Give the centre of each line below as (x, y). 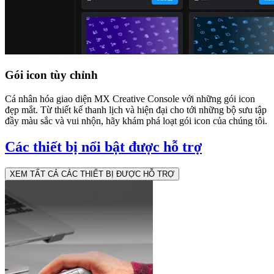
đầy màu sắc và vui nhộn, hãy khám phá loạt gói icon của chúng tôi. (136, 120)
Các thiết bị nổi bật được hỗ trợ (103, 146)
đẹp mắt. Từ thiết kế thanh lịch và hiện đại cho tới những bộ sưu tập (136, 109)
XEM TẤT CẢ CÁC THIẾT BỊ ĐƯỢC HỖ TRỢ (92, 174)
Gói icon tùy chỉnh (51, 75)
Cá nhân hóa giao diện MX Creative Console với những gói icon (130, 98)
